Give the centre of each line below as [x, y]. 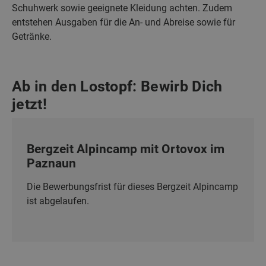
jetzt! [29, 104]
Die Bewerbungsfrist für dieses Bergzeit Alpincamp [132, 186]
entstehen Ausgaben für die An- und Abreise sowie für [123, 22]
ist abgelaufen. [58, 201]
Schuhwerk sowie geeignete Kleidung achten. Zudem [122, 8]
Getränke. [32, 36]
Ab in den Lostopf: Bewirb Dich [117, 86]
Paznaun [51, 163]
